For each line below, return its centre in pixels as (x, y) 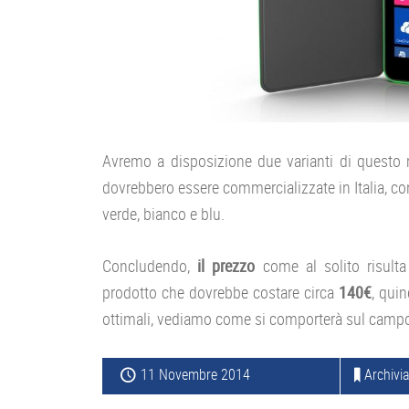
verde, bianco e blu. (163, 214)
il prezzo (223, 266)
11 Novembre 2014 (195, 375)
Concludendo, (146, 266)
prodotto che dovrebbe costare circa (220, 293)
